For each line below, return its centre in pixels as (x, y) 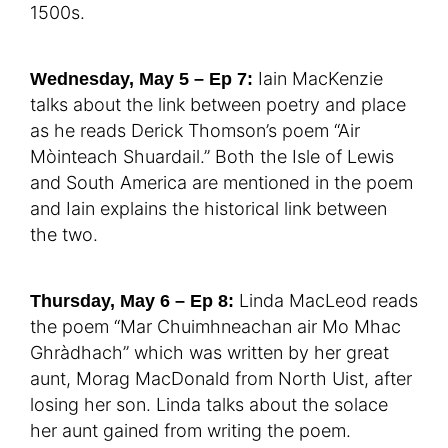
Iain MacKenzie (318, 79)
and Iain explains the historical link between (208, 209)
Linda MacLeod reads (326, 301)
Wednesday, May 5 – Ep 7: (141, 79)
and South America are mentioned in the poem (221, 183)
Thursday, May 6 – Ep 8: (132, 301)
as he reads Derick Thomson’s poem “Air (195, 131)
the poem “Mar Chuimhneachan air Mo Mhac (215, 327)
